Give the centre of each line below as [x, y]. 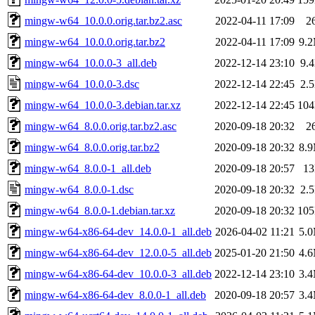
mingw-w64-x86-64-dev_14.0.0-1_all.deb [118, 231]
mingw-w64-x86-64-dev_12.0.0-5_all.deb [118, 252]
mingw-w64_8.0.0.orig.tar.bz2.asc [101, 126]
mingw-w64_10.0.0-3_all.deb [91, 63]
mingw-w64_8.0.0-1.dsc [79, 189]
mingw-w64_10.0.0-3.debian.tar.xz [103, 105]
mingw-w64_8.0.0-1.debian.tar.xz [100, 210]
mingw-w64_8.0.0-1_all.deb [88, 168]
